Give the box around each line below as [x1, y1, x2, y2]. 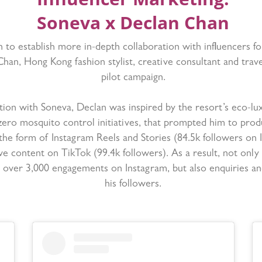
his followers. [105, 179, 162, 190]
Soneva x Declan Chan [37, 10, 230, 35]
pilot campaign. [101, 73, 166, 84]
